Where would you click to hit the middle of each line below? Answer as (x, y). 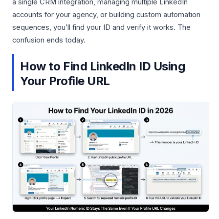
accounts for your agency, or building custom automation (106, 15)
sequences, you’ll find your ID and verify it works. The (101, 28)
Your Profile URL (65, 81)
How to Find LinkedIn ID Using (103, 66)
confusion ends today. (49, 40)
